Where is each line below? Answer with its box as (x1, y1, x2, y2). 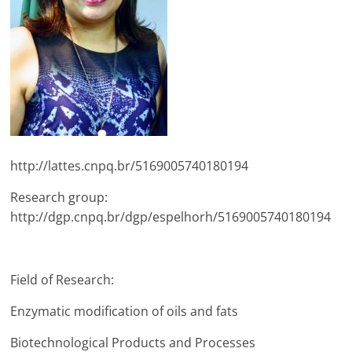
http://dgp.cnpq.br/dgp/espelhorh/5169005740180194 (10, 208, 332, 225)
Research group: (10, 189, 108, 206)
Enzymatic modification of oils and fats (10, 302, 239, 320)
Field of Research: (10, 271, 115, 288)
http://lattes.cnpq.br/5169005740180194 (10, 157, 249, 174)
